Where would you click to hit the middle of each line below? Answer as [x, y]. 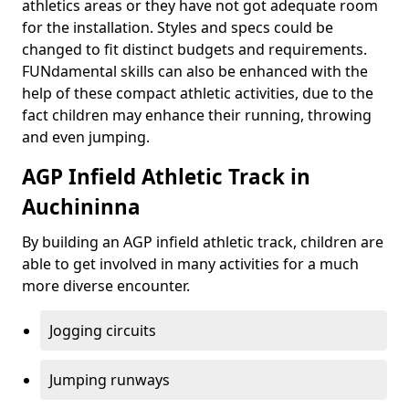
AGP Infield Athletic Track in [166, 177]
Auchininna [81, 207]
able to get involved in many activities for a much [190, 264]
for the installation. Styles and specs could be [178, 27]
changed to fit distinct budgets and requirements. [194, 49]
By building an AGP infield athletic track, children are [203, 242]
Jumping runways [110, 380]
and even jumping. [86, 137]
